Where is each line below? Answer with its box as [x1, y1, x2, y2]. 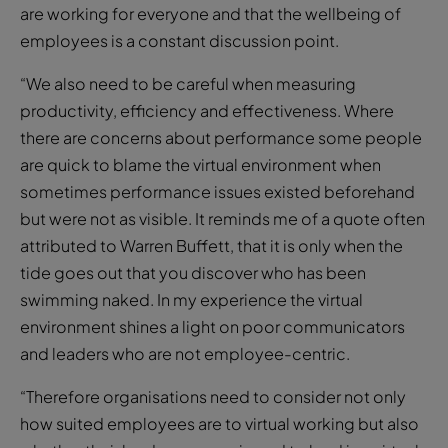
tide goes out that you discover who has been [20, 261, 366, 283]
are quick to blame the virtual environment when [20, 153, 381, 175]
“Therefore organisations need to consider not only [20, 385, 406, 407]
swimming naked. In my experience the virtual [20, 288, 363, 310]
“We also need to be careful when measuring [20, 72, 356, 94]
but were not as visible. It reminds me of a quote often [20, 207, 425, 229]
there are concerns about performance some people [20, 126, 422, 148]
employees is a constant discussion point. [20, 29, 339, 51]
